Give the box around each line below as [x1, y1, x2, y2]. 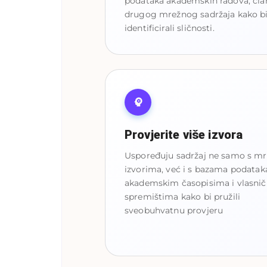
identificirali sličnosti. [125, 22, 215, 33]
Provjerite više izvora [125, 127, 243, 142]
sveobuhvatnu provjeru [125, 204, 223, 216]
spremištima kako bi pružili [125, 191, 241, 202]
